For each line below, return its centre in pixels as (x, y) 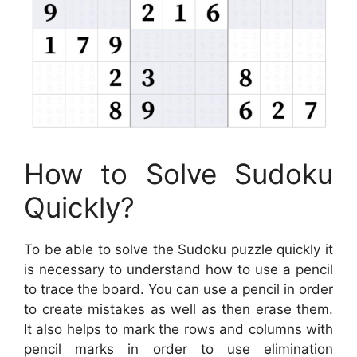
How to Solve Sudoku (178, 174)
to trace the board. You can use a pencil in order (178, 290)
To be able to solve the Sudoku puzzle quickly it (178, 250)
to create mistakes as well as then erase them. (178, 310)
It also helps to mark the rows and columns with (178, 330)
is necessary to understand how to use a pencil (178, 270)
